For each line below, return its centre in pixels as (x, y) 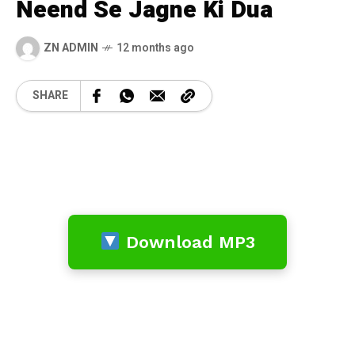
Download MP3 (187, 242)
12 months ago (155, 48)
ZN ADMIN (71, 48)
